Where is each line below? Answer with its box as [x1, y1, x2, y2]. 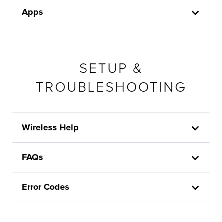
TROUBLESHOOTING [36, 78, 186, 96]
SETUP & [79, 59, 143, 77]
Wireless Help [22, 121, 79, 133]
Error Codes [22, 181, 69, 192]
